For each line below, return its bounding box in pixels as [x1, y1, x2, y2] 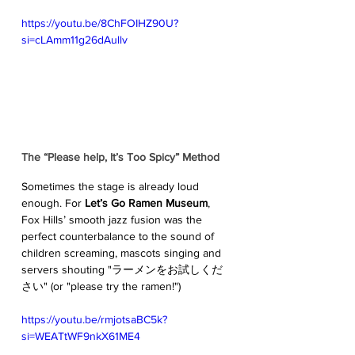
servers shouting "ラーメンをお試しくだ [21, 262, 223, 276]
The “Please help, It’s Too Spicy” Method [21, 150, 219, 163]
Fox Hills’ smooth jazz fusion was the [21, 212, 205, 226]
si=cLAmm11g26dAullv [21, 32, 128, 46]
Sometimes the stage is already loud [21, 179, 202, 193]
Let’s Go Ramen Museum [85, 196, 208, 209]
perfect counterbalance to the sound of [21, 229, 217, 242]
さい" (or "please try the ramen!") [21, 279, 181, 292]
